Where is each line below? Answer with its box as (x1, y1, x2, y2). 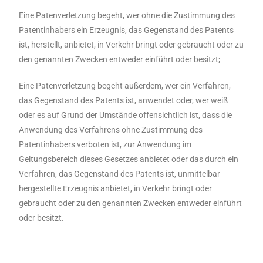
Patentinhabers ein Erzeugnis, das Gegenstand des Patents (19, 25, 234, 35)
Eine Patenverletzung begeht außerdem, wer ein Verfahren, (19, 81, 231, 90)
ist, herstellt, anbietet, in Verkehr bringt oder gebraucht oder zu (19, 40, 244, 49)
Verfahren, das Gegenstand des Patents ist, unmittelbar (19, 169, 221, 178)
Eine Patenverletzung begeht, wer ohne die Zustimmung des (19, 11, 235, 20)
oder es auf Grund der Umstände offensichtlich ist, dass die (19, 110, 232, 120)
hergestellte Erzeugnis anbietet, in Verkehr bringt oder (19, 184, 213, 193)
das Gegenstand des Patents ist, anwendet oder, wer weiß (19, 96, 228, 105)
